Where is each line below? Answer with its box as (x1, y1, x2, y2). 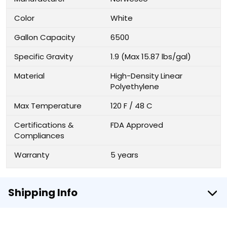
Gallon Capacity (14, 32, 75, 43)
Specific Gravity (14, 51, 73, 62)
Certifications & (14, 120, 73, 130)
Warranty (14, 149, 49, 160)
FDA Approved (110, 120, 163, 130)
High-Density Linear (110, 70, 182, 81)
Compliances (14, 130, 64, 141)
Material (14, 70, 45, 81)
